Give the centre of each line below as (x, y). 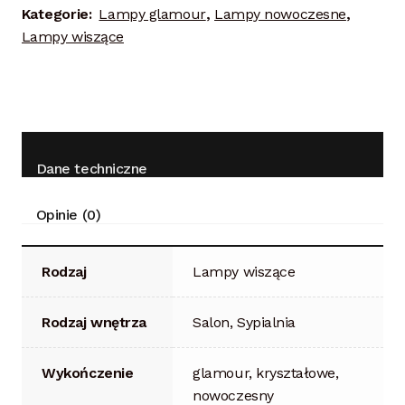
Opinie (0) (68, 214)
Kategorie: (59, 14)
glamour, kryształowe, (266, 372)
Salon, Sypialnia (244, 322)
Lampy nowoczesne (280, 14)
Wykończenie (88, 372)
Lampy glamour (152, 14)
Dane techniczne (92, 168)
